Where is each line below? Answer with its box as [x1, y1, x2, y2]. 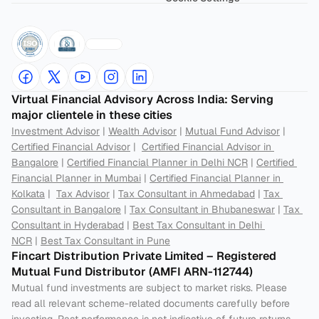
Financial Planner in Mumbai [11, 172, 141, 184]
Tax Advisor [56, 187, 110, 200]
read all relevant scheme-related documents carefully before [11, 297, 290, 310]
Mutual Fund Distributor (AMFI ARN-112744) [11, 264, 256, 279]
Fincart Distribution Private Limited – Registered [11, 249, 276, 263]
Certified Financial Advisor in [142, 140, 271, 153]
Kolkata [11, 187, 45, 200]
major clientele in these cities [11, 108, 172, 122]
